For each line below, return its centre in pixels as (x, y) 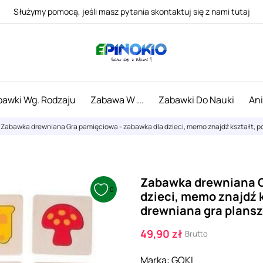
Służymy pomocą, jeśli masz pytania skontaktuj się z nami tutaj (131, 11)
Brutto (196, 234)
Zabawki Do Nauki (196, 100)
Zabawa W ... (117, 100)
